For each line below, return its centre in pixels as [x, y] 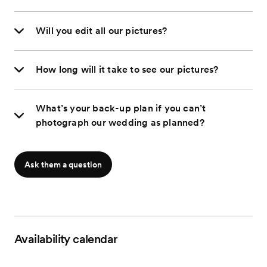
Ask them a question [63, 165]
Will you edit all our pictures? [102, 31]
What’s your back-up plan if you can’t [121, 108]
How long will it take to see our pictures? [127, 70]
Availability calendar [66, 239]
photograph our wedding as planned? [120, 123]
